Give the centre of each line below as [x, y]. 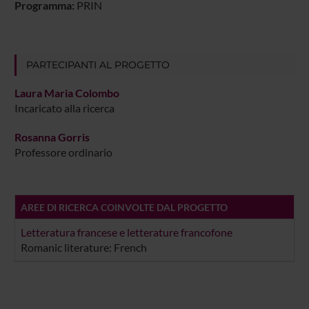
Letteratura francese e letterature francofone [126, 232]
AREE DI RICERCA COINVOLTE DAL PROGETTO [124, 208]
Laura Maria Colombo [67, 93]
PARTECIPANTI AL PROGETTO [98, 65]
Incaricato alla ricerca [64, 108]
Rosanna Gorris [52, 137]
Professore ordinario [63, 152]
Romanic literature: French [83, 248]
